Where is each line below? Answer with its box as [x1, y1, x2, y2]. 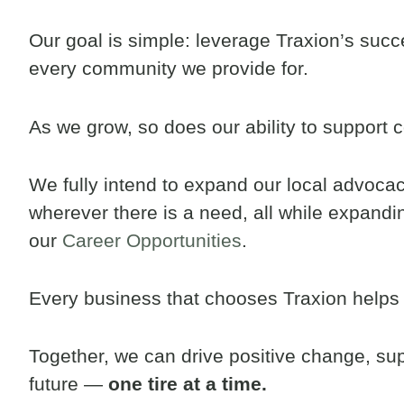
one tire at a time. [108, 373, 267, 395]
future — [29, 373, 108, 395]
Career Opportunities [62, 229, 242, 251]
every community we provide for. [29, 58, 308, 79]
